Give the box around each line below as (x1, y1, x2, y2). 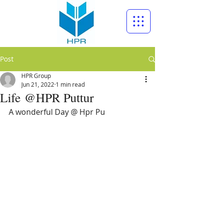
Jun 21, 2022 (21, 80, 54, 88)
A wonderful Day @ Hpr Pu (9, 107, 105, 117)
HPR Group (21, 72, 51, 79)
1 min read (56, 80, 85, 88)
